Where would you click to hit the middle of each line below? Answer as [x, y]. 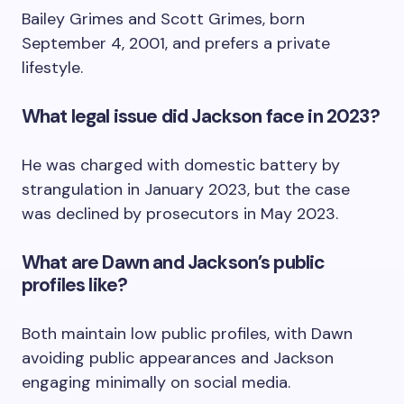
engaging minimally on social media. [156, 382]
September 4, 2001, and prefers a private [176, 43]
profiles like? [75, 285]
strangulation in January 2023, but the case [186, 189]
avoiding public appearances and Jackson [178, 358]
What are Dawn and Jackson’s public [174, 262]
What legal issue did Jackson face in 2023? [201, 116]
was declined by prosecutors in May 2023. [180, 214]
